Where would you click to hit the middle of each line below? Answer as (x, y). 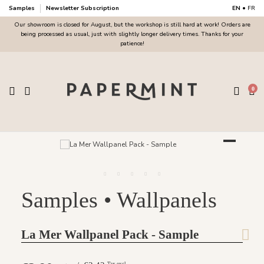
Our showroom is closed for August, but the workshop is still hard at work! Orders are (132, 25)
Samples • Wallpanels (119, 199)
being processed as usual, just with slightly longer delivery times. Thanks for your (132, 34)
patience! (132, 44)
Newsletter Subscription (82, 8)
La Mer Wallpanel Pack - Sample (110, 234)
